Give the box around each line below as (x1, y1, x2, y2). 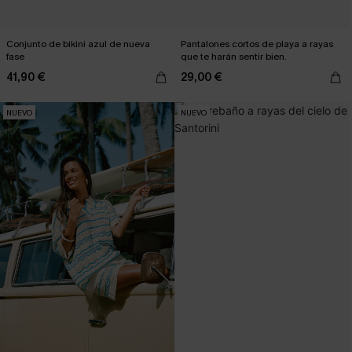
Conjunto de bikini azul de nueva (6, 38, 150, 50)
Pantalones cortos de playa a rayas (181, 38, 333, 50)
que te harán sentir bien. (181, 50, 287, 63)
